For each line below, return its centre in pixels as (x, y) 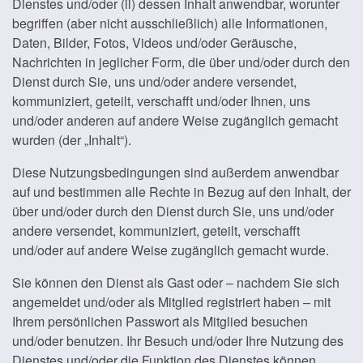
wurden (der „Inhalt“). (72, 140)
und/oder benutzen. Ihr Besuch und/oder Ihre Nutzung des (178, 341)
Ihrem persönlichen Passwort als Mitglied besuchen (160, 321)
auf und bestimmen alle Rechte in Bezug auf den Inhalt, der (181, 192)
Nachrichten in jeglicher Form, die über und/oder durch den (181, 62)
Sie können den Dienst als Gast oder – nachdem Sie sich (176, 282)
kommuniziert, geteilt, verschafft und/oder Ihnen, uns (161, 101)
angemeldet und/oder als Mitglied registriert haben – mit (171, 302)
